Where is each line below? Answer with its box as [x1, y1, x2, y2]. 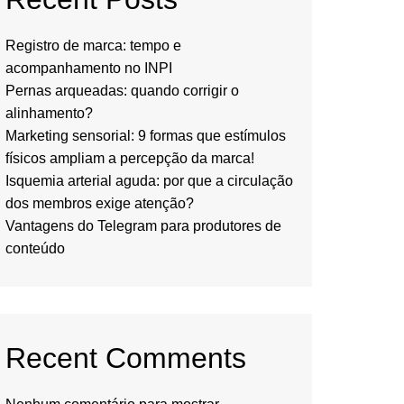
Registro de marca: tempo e [5, 38, 181, 53]
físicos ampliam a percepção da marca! [5, 151, 254, 166]
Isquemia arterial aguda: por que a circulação [5, 173, 293, 188]
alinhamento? [5, 106, 93, 121]
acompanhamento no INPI [5, 60, 172, 76]
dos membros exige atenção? [5, 196, 194, 211]
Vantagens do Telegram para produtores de [5, 218, 281, 234]
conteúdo [5, 241, 65, 256]
